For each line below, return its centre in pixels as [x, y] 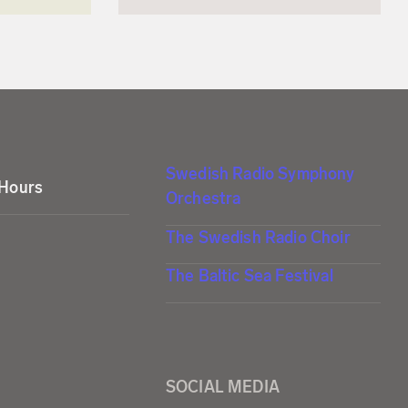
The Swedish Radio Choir [258, 237]
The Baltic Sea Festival [250, 276]
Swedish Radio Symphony [260, 174]
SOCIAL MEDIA [223, 387]
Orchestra [204, 199]
